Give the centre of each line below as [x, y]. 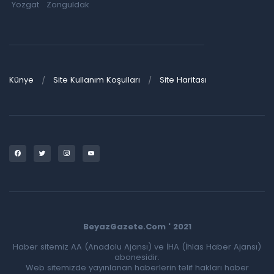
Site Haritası [183, 80]
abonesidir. [137, 257]
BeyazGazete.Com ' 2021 [137, 226]
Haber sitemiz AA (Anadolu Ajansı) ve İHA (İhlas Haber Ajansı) [137, 246]
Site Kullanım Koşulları [97, 80]
